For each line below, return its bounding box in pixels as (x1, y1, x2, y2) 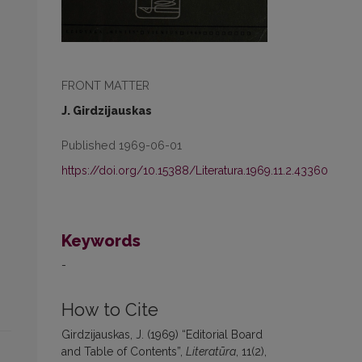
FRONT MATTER (61, 78, 149, 92)
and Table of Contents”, (61, 344, 186, 358)
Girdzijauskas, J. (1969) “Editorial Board (61, 327, 263, 341)
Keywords (61, 230, 141, 250)
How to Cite (61, 299, 158, 320)
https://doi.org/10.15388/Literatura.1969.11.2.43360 (61, 163, 328, 177)
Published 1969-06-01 (61, 137, 182, 152)
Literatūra (186, 344, 236, 358)
